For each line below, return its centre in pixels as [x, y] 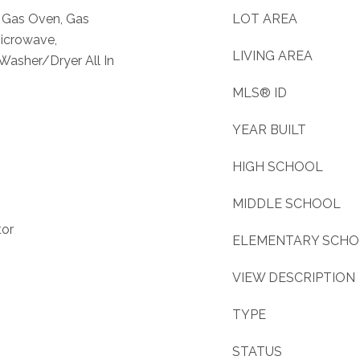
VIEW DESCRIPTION [294, 278]
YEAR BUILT [269, 130]
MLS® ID [260, 93]
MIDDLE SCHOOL [286, 204]
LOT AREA [265, 19]
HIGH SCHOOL [278, 167]
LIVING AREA [272, 56]
